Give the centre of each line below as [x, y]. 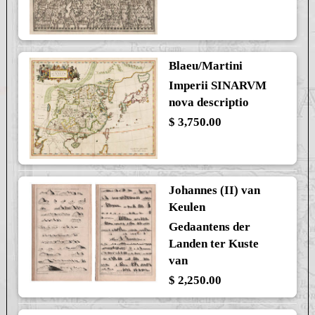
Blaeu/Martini [205, 65]
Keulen [187, 207]
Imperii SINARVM [217, 85]
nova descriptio [208, 102]
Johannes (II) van [214, 190]
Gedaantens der [209, 226]
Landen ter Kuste [213, 243]
